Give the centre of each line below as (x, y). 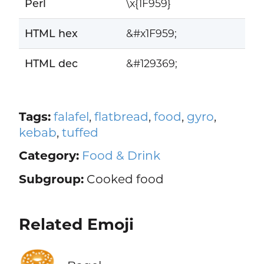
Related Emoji (76, 224)
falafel (71, 116)
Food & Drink (121, 156)
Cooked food (123, 179)
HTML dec (51, 64)
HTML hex (51, 34)
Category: (49, 156)
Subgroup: (51, 179)
